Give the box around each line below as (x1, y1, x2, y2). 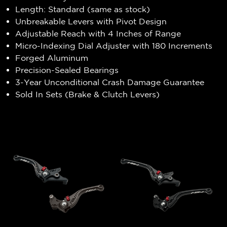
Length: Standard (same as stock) (15, 4, 150, 14)
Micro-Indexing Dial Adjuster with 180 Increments (15, 41, 213, 50)
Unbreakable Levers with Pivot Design (15, 16, 167, 26)
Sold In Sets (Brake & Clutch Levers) (15, 89, 160, 99)
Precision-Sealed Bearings (15, 65, 119, 74)
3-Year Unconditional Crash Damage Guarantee (15, 77, 205, 87)
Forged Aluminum (15, 53, 89, 62)
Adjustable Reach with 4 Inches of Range (15, 28, 181, 38)
